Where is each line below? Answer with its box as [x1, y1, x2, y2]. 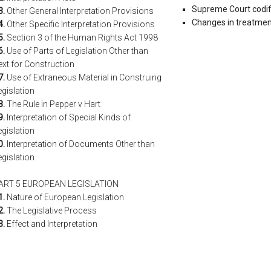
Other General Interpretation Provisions [5, 6, 154, 16]
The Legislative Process [5, 206, 97, 216]
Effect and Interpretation [5, 219, 97, 229]
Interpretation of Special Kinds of [5, 113, 131, 123]
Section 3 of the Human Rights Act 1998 [5, 33, 158, 43]
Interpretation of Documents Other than [5, 139, 155, 149]
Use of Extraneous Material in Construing [5, 73, 162, 83]
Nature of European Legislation [5, 192, 124, 203]
